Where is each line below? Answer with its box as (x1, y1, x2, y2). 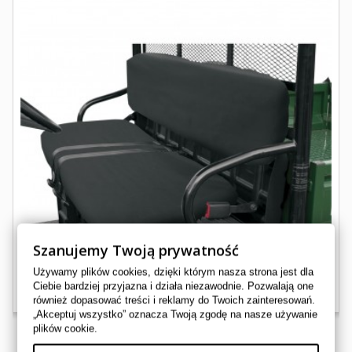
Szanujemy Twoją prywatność (33, 240, 240, 260)
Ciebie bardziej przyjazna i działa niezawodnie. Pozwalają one (33, 280, 314, 292)
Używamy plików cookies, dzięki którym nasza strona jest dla (33, 266, 314, 278)
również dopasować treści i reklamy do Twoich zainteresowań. (33, 294, 316, 306)
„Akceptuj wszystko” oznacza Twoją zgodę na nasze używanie (33, 308, 318, 321)
